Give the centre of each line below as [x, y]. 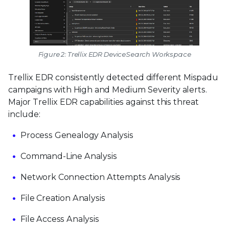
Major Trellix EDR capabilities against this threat [104, 102]
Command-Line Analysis [69, 156]
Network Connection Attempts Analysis [101, 177]
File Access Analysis [60, 219]
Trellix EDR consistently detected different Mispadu [113, 77]
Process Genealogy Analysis [77, 135]
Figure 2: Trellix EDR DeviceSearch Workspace [114, 54]
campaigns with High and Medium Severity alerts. [108, 89]
